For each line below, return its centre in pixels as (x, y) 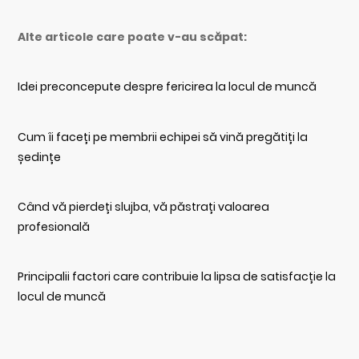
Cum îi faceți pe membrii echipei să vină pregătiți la (163, 137)
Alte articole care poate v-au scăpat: (133, 37)
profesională (54, 227)
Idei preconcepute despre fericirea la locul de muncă (167, 87)
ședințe (40, 157)
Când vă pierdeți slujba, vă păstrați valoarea (144, 207)
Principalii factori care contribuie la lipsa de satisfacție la (177, 277)
